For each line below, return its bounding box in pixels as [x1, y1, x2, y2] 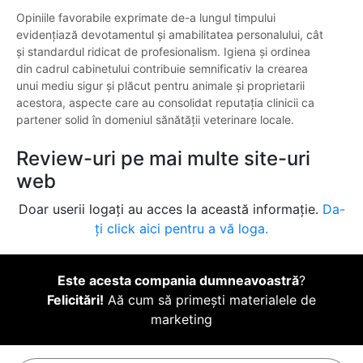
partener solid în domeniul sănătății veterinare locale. [16, 113, 294, 127]
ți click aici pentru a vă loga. [95, 220, 268, 237]
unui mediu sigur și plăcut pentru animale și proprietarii [16, 79, 305, 93]
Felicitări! [47, 292, 104, 309]
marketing [151, 311, 212, 328]
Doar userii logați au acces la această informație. [18, 201, 322, 218]
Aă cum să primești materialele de [104, 292, 316, 309]
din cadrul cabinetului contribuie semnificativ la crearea [16, 62, 308, 76]
